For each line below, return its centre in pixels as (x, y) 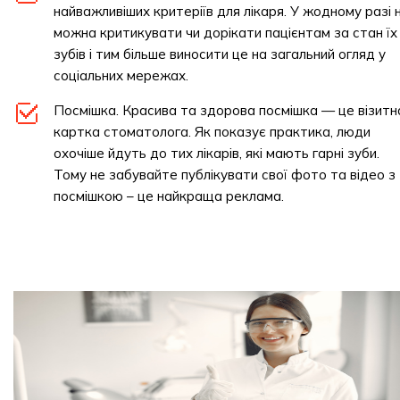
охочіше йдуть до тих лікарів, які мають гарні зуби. (217, 153)
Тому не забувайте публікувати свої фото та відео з (225, 175)
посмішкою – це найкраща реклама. (169, 196)
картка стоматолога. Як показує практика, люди (212, 132)
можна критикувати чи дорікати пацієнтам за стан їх (225, 33)
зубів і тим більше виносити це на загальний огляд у (220, 54)
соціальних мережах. (121, 75)
